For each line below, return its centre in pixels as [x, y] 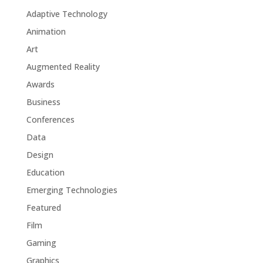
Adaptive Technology [67, 14]
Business [43, 102]
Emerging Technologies [72, 190]
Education [45, 172]
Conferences [50, 119]
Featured [43, 208]
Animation [46, 31]
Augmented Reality [63, 67]
